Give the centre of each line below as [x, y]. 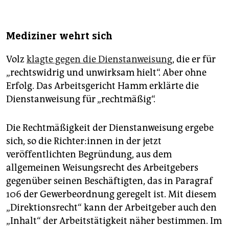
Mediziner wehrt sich [59, 36]
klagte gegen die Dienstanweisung [99, 60]
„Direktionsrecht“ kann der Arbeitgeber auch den [111, 208]
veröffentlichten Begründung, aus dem [89, 155]
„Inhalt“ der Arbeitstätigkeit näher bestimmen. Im [114, 221]
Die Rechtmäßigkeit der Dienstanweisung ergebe [110, 128]
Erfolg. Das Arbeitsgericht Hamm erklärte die [102, 86]
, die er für [194, 60]
